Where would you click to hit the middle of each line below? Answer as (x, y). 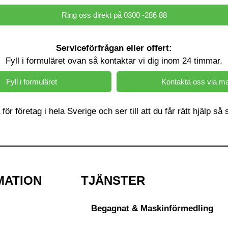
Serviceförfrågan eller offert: (114, 48)
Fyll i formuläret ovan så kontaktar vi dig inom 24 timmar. (114, 61)
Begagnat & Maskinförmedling (152, 208)
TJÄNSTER (113, 180)
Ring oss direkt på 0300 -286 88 (114, 15)
